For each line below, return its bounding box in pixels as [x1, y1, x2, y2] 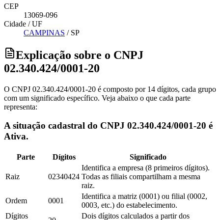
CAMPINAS [24, 28, 65, 37]
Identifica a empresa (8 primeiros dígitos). [82, 164, 210, 172]
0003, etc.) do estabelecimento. [82, 201, 177, 210]
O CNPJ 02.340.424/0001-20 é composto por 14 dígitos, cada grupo [4, 84, 216, 93]
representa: [4, 102, 37, 111]
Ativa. [4, 131, 28, 142]
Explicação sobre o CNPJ [16, 48, 143, 61]
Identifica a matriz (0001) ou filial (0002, [82, 192, 207, 201]
